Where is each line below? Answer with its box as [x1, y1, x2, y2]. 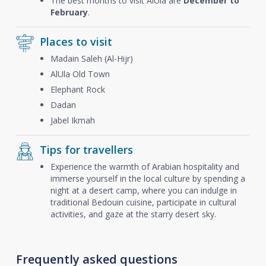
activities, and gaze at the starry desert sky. [50, 208, 216, 220]
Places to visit [39, 34, 112, 49]
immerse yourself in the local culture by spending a [50, 173, 245, 184]
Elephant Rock [50, 84, 105, 95]
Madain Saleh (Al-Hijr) [50, 53, 133, 64]
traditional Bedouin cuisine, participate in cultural [50, 197, 236, 208]
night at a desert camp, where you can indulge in [50, 185, 237, 196]
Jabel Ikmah [50, 115, 95, 126]
